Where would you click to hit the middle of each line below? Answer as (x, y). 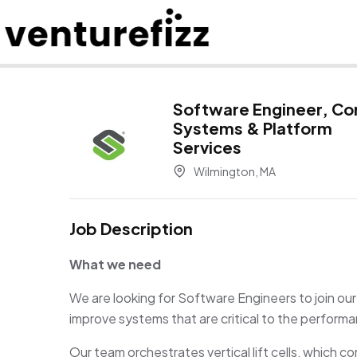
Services (207, 147)
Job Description (131, 228)
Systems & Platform (253, 128)
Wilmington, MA (234, 171)
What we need (115, 264)
